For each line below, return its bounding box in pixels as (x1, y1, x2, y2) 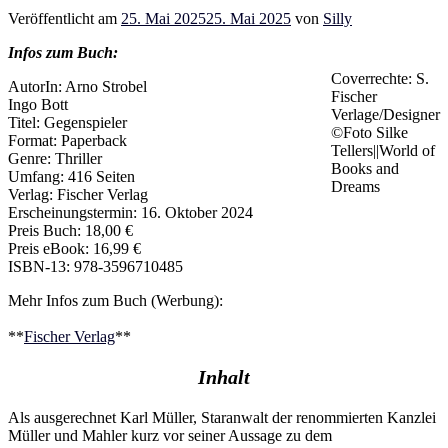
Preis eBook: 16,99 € (8, 239, 141, 257)
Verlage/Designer (331, 105, 440, 123)
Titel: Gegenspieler (8, 113, 127, 131)
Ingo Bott (8, 95, 68, 113)
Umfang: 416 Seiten (8, 167, 135, 185)
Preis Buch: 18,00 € (8, 221, 133, 239)
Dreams (331, 177, 380, 195)
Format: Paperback (8, 131, 127, 149)
